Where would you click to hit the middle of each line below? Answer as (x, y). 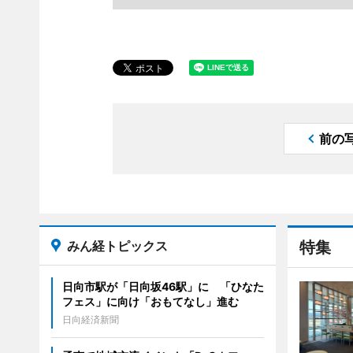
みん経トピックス (117, 246)
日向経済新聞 (90, 320)
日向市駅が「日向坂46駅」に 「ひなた (163, 286)
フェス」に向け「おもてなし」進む (150, 301)
